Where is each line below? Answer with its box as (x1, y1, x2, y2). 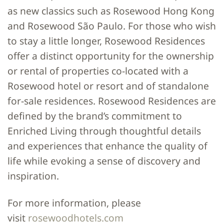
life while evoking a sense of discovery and (7, 153, 200, 167)
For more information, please (7, 196, 141, 210)
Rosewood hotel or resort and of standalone (7, 78, 209, 92)
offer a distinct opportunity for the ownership (7, 48, 214, 62)
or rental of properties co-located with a (7, 63, 188, 77)
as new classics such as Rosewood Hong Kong (7, 3, 214, 17)
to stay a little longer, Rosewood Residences (7, 33, 205, 47)
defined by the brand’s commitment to (7, 108, 182, 122)
